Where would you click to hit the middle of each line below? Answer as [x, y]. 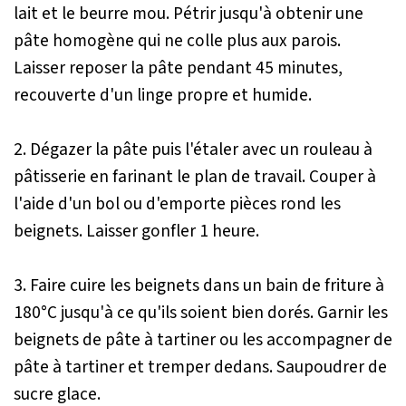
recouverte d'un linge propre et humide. [163, 95]
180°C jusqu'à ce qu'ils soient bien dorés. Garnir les [201, 312]
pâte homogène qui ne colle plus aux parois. [177, 40]
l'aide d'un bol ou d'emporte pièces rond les [177, 203]
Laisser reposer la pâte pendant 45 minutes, [178, 68]
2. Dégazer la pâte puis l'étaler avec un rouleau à [193, 149]
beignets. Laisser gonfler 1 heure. [136, 231]
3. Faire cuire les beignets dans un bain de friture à [199, 285]
